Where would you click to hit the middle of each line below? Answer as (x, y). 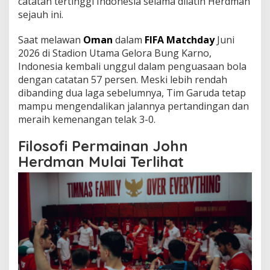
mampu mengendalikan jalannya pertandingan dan (133, 106)
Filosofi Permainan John (103, 146)
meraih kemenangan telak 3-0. (87, 119)
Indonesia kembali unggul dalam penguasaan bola (132, 66)
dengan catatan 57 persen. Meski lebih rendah (123, 79)
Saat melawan (51, 39)
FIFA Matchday (180, 39)
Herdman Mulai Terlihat (101, 161)
